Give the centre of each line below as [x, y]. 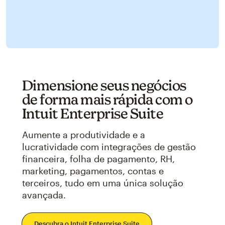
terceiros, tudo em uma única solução [102, 183]
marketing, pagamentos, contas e [93, 171]
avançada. [44, 195]
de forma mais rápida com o [107, 99]
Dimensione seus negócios [104, 85]
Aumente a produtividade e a [83, 134]
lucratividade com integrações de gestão [109, 146]
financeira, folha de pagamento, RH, [98, 158]
